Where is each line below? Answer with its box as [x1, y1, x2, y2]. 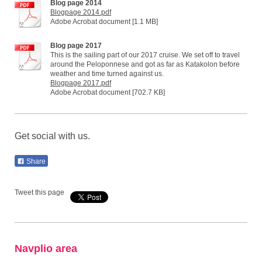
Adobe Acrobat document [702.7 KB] [50, 88, 165, 97]
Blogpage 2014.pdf [50, 8, 111, 17]
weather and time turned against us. [50, 70, 164, 78]
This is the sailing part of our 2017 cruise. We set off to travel [50, 51, 240, 60]
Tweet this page [15, 188, 64, 197]
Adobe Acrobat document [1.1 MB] [50, 18, 158, 26]
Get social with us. [15, 131, 90, 142]
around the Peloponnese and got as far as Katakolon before [50, 60, 240, 69]
